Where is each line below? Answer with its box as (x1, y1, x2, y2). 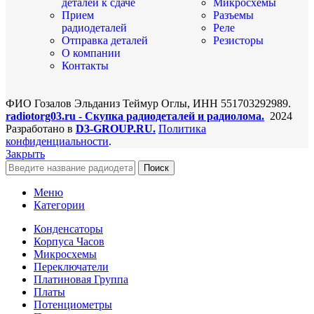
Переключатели (34, 260, 109, 273)
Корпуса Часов (34, 235, 104, 247)
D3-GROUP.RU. (76, 122, 156, 135)
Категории (34, 198, 85, 211)
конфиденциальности (6, 135, 109, 147)
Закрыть (6, 147, 45, 160)
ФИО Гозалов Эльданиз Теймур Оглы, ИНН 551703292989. (6, 97, 291, 109)
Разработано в (6, 122, 76, 135)
